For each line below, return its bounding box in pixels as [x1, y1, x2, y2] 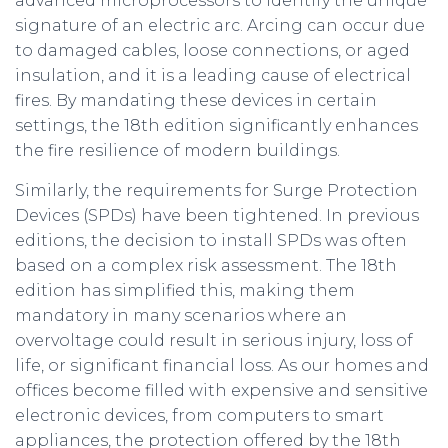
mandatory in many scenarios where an [15, 306, 347, 326]
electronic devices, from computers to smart [15, 406, 384, 426]
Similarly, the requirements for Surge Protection [15, 181, 418, 201]
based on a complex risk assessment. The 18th [15, 256, 397, 276]
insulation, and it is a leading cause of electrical [15, 66, 411, 86]
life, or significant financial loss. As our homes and [15, 356, 429, 376]
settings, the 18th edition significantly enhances [15, 116, 418, 136]
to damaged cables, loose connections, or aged [15, 41, 410, 61]
